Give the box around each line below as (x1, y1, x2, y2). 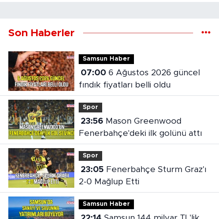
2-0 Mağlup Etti (78, 177, 139, 186)
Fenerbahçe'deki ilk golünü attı (78, 129, 202, 137)
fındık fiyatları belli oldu (78, 80, 171, 89)
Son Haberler (8, 27, 75, 38)
